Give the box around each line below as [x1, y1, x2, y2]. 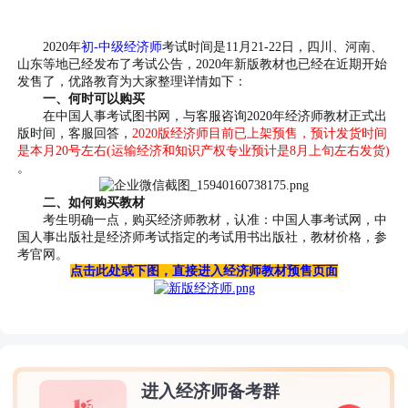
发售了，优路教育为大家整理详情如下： [17, 74, 248, 89]
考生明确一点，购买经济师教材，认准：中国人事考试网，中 [17, 212, 388, 228]
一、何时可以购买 [43, 91, 146, 107]
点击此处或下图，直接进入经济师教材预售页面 [70, 264, 338, 279]
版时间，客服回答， [17, 126, 133, 141]
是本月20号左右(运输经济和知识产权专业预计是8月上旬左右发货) [17, 143, 391, 158]
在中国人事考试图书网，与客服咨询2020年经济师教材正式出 [17, 108, 388, 124]
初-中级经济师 [81, 39, 163, 55]
